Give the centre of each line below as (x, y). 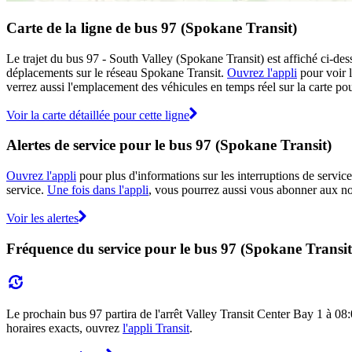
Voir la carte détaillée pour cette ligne (98, 115)
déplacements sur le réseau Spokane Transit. (117, 72)
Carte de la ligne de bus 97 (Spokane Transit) (152, 27)
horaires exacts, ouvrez (64, 328)
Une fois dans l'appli (98, 190)
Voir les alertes (42, 218)
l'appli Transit (156, 328)
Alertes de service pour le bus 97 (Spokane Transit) (169, 145)
